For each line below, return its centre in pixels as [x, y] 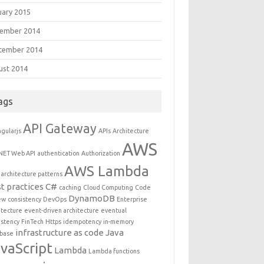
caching [70, 187]
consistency [25, 199]
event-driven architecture [62, 210]
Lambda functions [114, 251]
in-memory [119, 222]
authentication [59, 153]
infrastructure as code [60, 232]
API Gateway [60, 128]
